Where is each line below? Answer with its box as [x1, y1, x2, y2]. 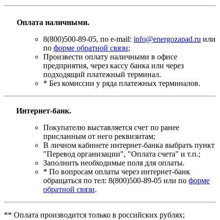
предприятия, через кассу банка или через [43, 61, 184, 70]
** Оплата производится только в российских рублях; [4, 210, 185, 219]
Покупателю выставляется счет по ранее [43, 123, 179, 132]
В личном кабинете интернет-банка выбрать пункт [43, 140, 215, 149]
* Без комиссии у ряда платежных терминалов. [43, 79, 200, 87]
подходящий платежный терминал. [43, 70, 161, 79]
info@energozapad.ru [134, 34, 201, 43]
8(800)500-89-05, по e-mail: [43, 34, 134, 43]
